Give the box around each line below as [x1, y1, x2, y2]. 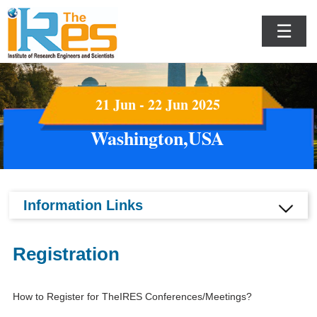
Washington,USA [91, 125, 225, 151]
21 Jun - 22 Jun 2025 [95, 94, 220, 115]
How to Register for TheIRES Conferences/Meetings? [13, 291, 253, 302]
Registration [13, 243, 120, 265]
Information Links [23, 197, 144, 213]
